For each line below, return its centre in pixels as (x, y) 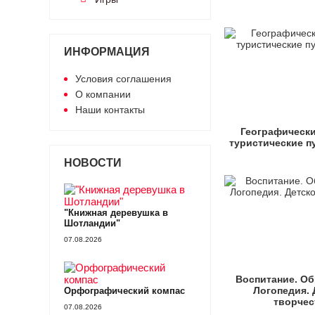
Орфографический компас (124, 291)
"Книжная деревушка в (116, 213)
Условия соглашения (123, 79)
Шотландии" (92, 223)
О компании (103, 94)
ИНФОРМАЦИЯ (107, 52)
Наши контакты (110, 110)
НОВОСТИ (92, 163)
